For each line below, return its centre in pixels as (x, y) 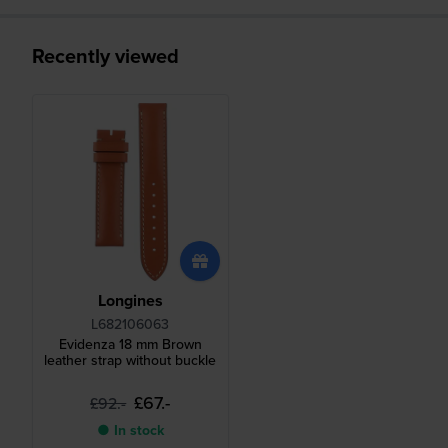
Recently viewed (105, 55)
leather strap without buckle (130, 361)
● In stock (130, 431)
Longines (130, 301)
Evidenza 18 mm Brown (130, 345)
